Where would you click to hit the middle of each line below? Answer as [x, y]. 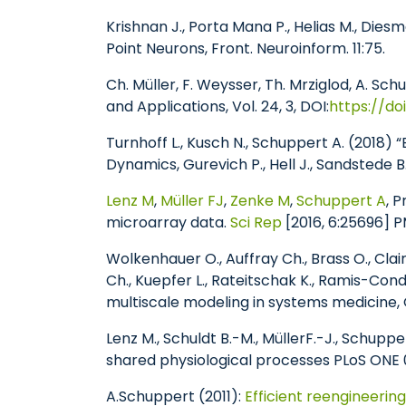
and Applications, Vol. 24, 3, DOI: [217, 106]
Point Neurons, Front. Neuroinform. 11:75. [246, 48]
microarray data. [168, 222]
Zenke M [260, 201]
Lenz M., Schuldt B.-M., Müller [206, 338]
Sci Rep [256, 222]
